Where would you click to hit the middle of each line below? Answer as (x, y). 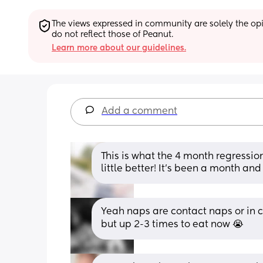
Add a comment (139, 111)
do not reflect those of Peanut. (112, 34)
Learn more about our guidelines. (119, 48)
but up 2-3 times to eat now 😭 (172, 225)
